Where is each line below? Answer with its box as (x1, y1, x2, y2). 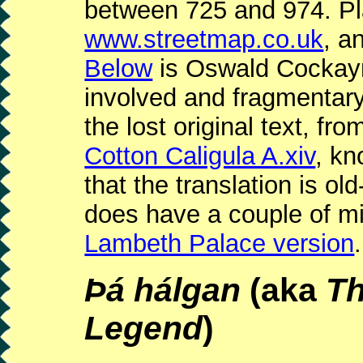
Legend (84, 310, 203, 348)
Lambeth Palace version (84, 229, 355, 258)
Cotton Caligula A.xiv (84, 142, 316, 171)
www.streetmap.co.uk (84, 25, 324, 54)
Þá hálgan (84, 271, 241, 310)
